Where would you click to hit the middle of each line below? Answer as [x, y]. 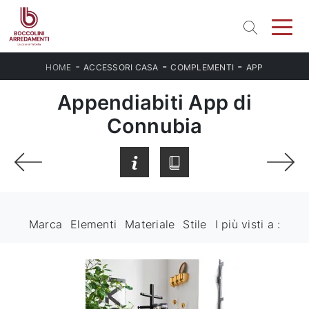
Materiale [150, 225]
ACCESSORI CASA [121, 67]
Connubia [154, 126]
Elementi [93, 225]
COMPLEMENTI [202, 67]
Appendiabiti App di [154, 102]
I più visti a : [248, 225]
